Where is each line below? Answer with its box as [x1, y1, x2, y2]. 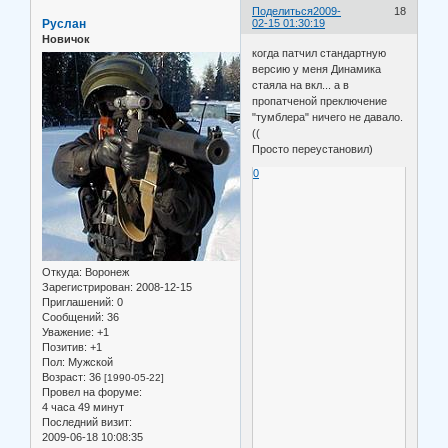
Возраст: [42, 370, 86, 383]
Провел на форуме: [42, 385, 142, 398]
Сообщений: [42, 310, 104, 323]
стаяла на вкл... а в [252, 78, 350, 91]
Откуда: [42, 265, 82, 278]
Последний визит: [42, 415, 132, 428]
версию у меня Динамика [252, 62, 382, 75]
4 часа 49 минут [42, 400, 124, 413]
